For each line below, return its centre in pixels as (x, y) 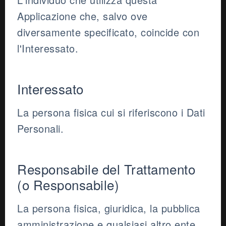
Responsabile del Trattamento (106, 169)
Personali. (40, 129)
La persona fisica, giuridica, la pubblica (109, 208)
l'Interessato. (48, 48)
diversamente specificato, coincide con (108, 32)
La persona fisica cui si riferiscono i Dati (111, 112)
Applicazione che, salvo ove (82, 16)
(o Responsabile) (68, 185)
